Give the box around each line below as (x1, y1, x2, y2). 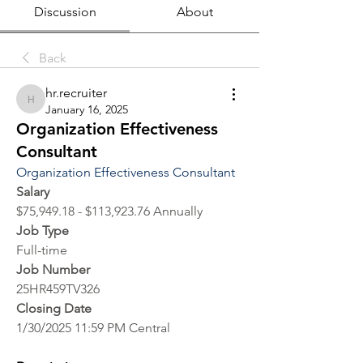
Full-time (16, 242, 67, 258)
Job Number (16, 262, 90, 277)
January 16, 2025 (45, 102, 128, 117)
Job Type (16, 223, 69, 238)
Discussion (33, 4, 96, 19)
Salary (16, 184, 49, 199)
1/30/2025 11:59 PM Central (16, 320, 170, 335)
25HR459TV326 (16, 281, 100, 297)
